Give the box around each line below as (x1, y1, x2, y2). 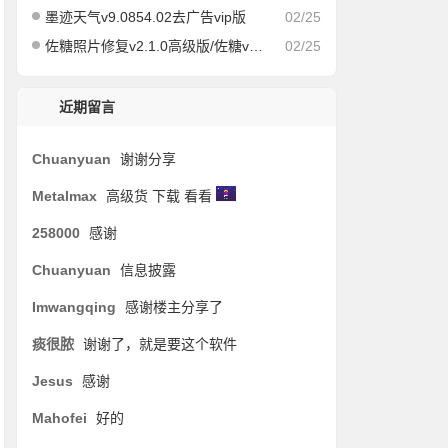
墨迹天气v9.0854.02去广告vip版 (45, 9, 247, 25)
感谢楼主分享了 (125, 299, 224, 315)
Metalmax (32, 188, 98, 204)
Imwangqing (32, 299, 117, 315)
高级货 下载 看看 (106, 188, 217, 204)
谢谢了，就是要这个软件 (83, 336, 238, 352)
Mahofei (32, 410, 88, 426)
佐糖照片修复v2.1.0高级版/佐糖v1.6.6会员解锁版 (45, 38, 250, 54)
